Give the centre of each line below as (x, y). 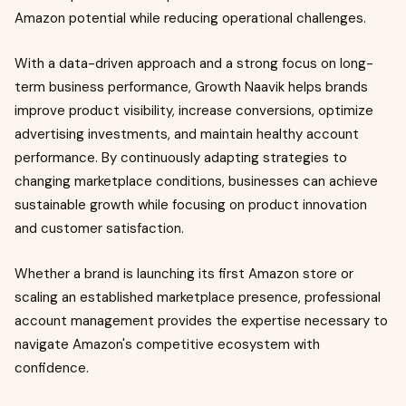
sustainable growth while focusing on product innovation (191, 205)
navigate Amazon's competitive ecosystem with (167, 344)
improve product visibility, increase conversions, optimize (194, 111)
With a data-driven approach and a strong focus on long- (194, 63)
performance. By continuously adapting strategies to (181, 158)
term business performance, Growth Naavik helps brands (191, 87)
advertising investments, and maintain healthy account (187, 134)
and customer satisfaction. (99, 228)
